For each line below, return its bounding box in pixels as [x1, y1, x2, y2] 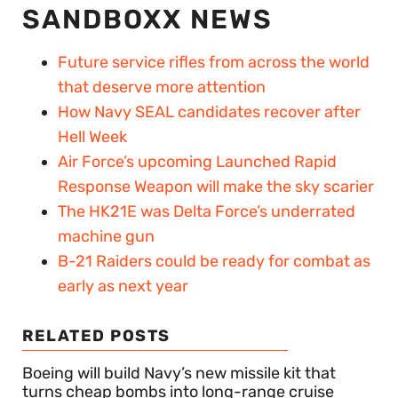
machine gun [58, 226, 155, 246]
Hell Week [58, 126, 127, 147]
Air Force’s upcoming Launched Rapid [58, 151, 337, 171]
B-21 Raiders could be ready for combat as [58, 251, 370, 271]
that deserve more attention [58, 76, 266, 97]
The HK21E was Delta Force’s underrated [58, 201, 355, 221]
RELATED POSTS [22, 325, 171, 346]
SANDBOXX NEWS [22, 3, 273, 36]
